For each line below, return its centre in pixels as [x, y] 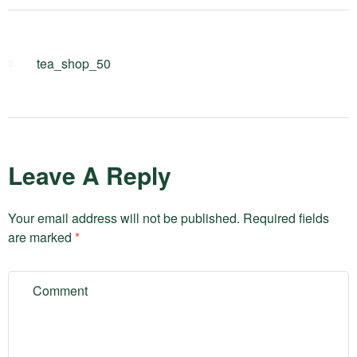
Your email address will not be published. [124, 218]
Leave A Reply [90, 175]
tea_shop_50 [74, 63]
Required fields [286, 218]
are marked [41, 237]
